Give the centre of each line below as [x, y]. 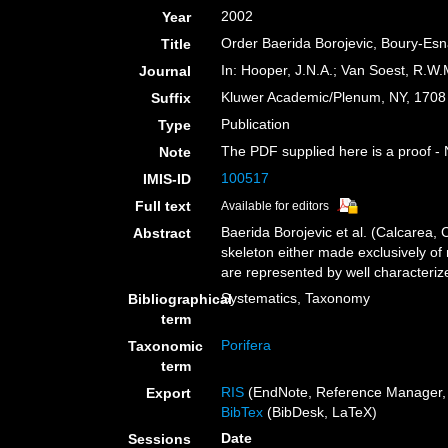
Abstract [162, 233]
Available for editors [275, 206]
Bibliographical [180, 299]
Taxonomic [165, 346]
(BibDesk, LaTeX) [320, 412]
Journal [165, 71]
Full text [163, 206]
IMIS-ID [167, 179]
